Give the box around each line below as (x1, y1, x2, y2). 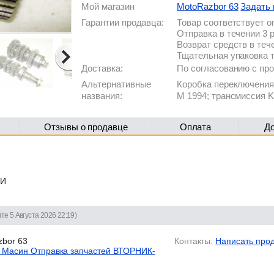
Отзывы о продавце (43, 122, 128, 132)
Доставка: (81, 63, 123, 73)
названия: (81, 91, 122, 101)
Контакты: (174, 235, 213, 246)
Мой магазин (81, 1, 135, 12)
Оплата (179, 122, 212, 132)
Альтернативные (81, 79, 152, 89)
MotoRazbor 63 (177, 1, 239, 12)
